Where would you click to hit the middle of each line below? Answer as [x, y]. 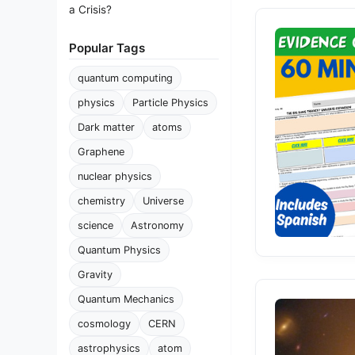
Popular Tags [107, 48]
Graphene [101, 152]
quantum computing [125, 78]
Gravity [95, 275]
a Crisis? [90, 10]
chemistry [101, 201]
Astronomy [157, 225]
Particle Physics [170, 103]
